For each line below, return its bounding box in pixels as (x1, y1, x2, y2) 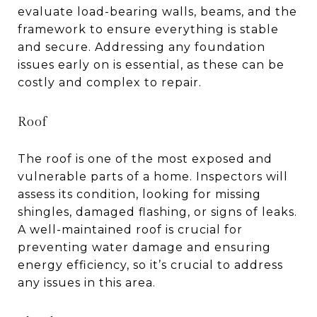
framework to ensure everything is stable (18, 22, 279, 36)
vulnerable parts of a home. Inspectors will (18, 169, 288, 183)
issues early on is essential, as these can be (18, 57, 284, 71)
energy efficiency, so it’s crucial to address (18, 258, 283, 272)
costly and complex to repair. (18, 75, 202, 89)
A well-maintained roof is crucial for (18, 222, 243, 236)
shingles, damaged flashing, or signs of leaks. (18, 204, 297, 219)
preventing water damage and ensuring (18, 240, 271, 254)
